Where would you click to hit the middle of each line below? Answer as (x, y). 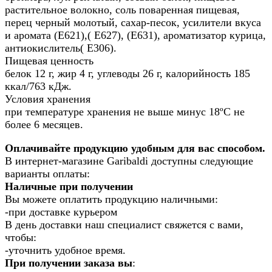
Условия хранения (48, 99)
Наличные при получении (69, 187)
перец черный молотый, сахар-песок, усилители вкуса (133, 23)
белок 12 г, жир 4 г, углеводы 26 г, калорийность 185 (127, 74)
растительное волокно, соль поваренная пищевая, (122, 10)
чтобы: (21, 238)
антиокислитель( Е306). (61, 48)
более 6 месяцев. (44, 125)
